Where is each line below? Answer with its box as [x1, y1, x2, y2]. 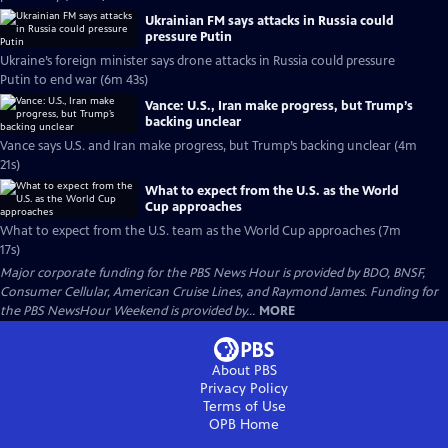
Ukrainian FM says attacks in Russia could [145, 12, 394, 29]
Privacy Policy [200, 380, 288, 397]
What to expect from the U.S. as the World [145, 182, 399, 199]
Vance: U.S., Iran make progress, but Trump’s [145, 97, 413, 114]
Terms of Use [202, 398, 286, 415]
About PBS [211, 362, 277, 379]
